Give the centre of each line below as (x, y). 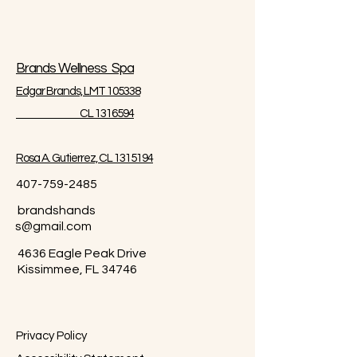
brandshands (57, 210)
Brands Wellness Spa (75, 69)
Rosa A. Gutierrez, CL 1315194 (84, 158)
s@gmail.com (53, 226)
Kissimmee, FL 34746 (76, 269)
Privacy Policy (51, 336)
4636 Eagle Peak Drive (81, 253)
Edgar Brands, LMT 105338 (78, 91)
